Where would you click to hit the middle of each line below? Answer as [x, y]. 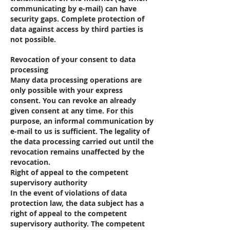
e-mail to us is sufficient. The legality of [80, 131]
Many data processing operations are [76, 80]
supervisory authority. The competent [78, 224]
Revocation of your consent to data [73, 59]
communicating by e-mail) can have [73, 8]
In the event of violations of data [69, 193]
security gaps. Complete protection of [77, 19]
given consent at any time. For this [72, 111]
